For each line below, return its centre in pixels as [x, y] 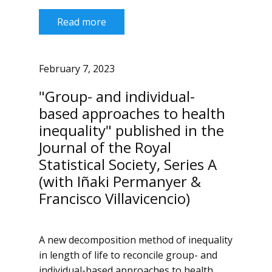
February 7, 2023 [77, 69]
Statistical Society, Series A [128, 164]
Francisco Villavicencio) [114, 198]
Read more [82, 22]
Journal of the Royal [105, 147]
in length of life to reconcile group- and [128, 255]
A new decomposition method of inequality [136, 240]
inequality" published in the [131, 130]
